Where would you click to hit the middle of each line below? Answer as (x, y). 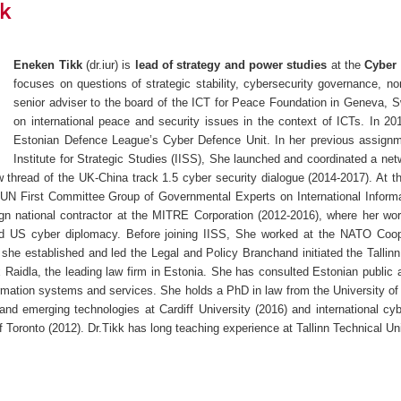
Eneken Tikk (48, 64)
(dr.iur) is (108, 64)
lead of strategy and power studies (231, 64)
